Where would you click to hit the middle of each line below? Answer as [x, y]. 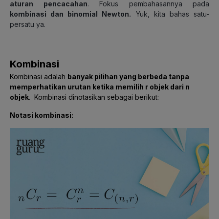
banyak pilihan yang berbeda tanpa [128, 76]
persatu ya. [29, 24]
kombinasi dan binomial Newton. [71, 14]
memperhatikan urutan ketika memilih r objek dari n [100, 87]
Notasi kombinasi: [42, 115]
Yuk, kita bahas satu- [170, 14]
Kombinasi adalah [39, 76]
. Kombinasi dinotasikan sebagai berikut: [94, 97]
